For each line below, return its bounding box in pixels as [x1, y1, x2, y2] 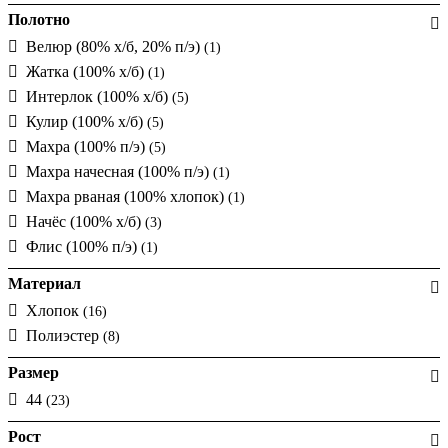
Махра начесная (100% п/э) [26, 162, 213, 180]
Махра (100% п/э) [26, 137, 149, 155]
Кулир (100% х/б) [26, 112, 147, 130]
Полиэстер [26, 326, 103, 344]
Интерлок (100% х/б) [26, 87, 172, 105]
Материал [8, 274, 81, 292]
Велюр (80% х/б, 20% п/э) [26, 37, 204, 55]
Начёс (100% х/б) [26, 212, 145, 230]
